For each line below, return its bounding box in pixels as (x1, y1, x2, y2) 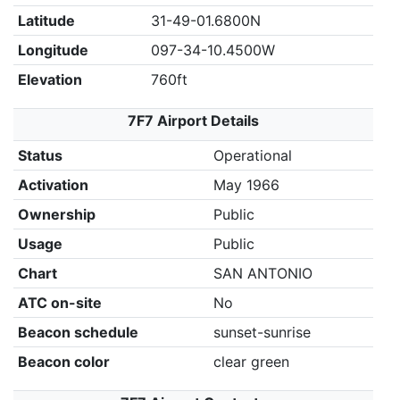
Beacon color (17, 353, 110, 371)
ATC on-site (17, 294, 102, 312)
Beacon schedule (17, 323, 138, 341)
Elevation (17, 71, 82, 88)
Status (17, 146, 62, 164)
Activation (17, 176, 88, 194)
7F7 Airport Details (128, 112, 259, 129)
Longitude (17, 41, 88, 59)
